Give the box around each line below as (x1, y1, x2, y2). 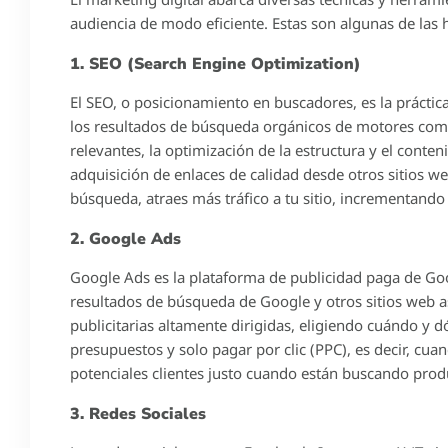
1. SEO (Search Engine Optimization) (70, 52, 361, 75)
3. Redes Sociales (70, 402, 206, 425)
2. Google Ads (70, 227, 181, 250)
